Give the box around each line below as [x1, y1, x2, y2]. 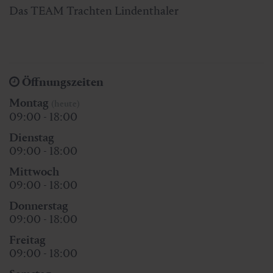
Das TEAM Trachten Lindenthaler [9, 3, 179, 18]
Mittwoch [9, 165, 59, 179]
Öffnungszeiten [22, 75, 104, 90]
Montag [9, 96, 51, 110]
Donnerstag [9, 199, 68, 213]
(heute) [51, 98, 80, 110]
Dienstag [9, 130, 54, 145]
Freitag [9, 233, 46, 247]
